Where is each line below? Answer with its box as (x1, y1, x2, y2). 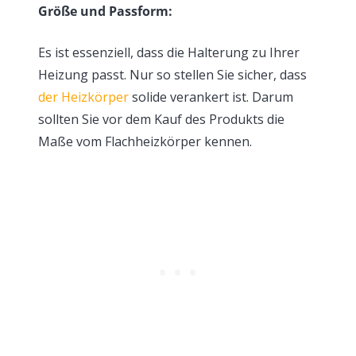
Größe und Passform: (38, 2, 172, 20)
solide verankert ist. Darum (129, 88, 293, 106)
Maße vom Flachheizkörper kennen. (38, 133, 252, 150)
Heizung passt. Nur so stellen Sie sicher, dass (38, 66, 307, 83)
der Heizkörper (38, 88, 129, 106)
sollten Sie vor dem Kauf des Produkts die (38, 110, 284, 128)
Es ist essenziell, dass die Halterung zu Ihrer (38, 44, 300, 61)
